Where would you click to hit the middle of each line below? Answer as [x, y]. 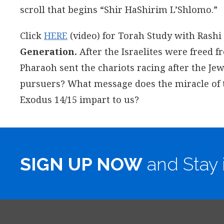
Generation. [48, 51]
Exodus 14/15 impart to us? [79, 99]
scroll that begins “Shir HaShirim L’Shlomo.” [119, 9]
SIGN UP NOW [81, 164]
